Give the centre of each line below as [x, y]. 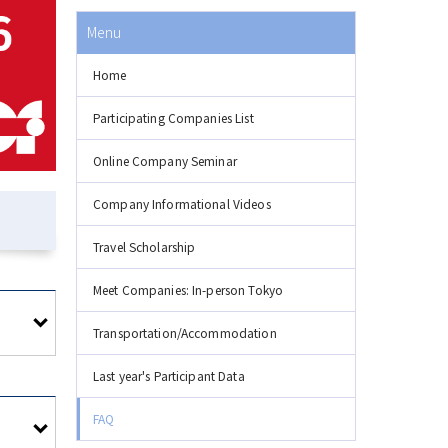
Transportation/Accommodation [185, 332]
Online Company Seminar [165, 160]
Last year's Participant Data [169, 375]
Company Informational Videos [182, 203]
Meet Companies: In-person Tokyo [188, 289]
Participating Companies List [173, 117]
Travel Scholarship [144, 246]
